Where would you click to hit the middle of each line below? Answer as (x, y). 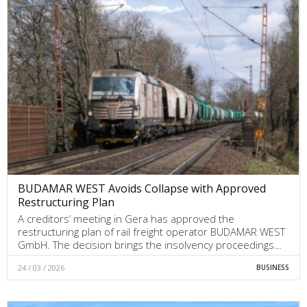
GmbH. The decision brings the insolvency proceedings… (150, 244)
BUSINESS (272, 267)
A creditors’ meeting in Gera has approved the (126, 218)
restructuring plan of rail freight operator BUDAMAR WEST (151, 231)
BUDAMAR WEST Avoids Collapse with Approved (142, 188)
